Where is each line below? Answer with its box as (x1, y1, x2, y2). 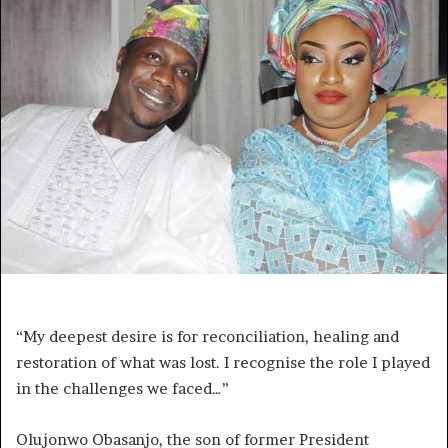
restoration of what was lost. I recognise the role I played (16, 352, 430, 372)
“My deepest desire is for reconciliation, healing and (16, 326, 399, 346)
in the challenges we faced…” (16, 378, 229, 398)
